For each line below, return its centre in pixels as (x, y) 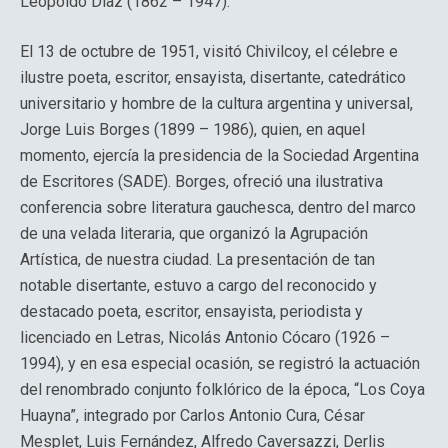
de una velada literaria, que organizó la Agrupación (194, 233)
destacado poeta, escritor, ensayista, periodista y (191, 311)
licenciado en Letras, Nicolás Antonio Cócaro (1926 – (205, 337)
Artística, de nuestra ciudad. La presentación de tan (197, 259)
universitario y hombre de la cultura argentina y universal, (216, 103)
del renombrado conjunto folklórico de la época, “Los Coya (222, 389)
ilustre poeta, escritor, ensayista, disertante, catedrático (213, 77)
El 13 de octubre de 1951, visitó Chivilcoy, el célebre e (209, 51)
